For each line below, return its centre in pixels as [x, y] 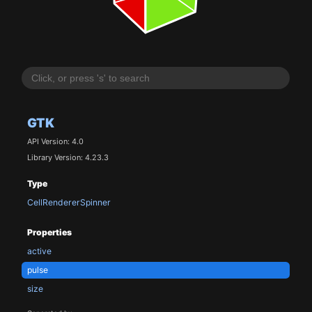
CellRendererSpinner [69, 203]
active [39, 251]
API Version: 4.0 [55, 142]
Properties [49, 232]
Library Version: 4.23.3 [68, 157]
